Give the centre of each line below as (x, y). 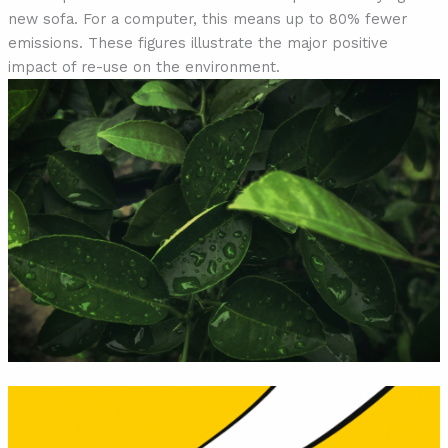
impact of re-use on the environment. (143, 67)
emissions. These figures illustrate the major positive (197, 43)
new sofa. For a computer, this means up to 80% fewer (207, 19)
